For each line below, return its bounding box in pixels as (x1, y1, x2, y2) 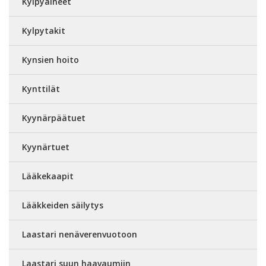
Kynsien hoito (22, 54, 79, 66)
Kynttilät (22, 83, 60, 95)
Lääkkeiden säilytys (22, 199, 103, 211)
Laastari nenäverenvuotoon (22, 229, 137, 240)
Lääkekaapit (22, 170, 74, 182)
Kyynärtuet (22, 141, 69, 153)
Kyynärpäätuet (22, 112, 85, 124)
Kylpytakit (22, 25, 65, 37)
